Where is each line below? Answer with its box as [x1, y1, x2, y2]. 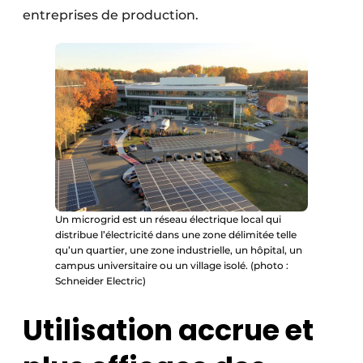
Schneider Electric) [55, 274, 146, 287]
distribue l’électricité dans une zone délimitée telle [55, 228, 297, 241]
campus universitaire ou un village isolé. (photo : [55, 258, 288, 271]
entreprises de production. [23, 7, 199, 23]
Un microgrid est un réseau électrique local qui [55, 212, 281, 225]
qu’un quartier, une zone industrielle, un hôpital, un [55, 243, 302, 256]
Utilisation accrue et [23, 310, 314, 351]
